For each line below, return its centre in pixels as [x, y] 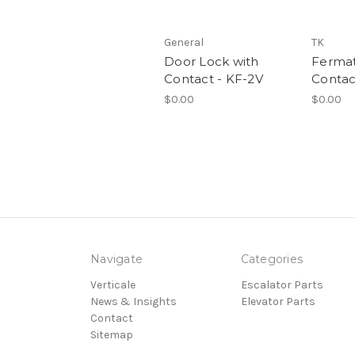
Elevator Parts [278, 302]
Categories [271, 260]
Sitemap [112, 335]
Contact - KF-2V [214, 79]
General [184, 43]
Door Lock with [212, 62]
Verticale [113, 285]
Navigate [116, 260]
